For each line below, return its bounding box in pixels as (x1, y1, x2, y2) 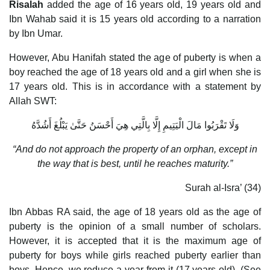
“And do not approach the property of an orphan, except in (13, 143, 257, 154)
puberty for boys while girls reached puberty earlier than (9, 250, 261, 260)
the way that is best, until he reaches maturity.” (37, 158, 233, 169)
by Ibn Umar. (9, 28, 63, 39)
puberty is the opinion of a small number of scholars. (9, 221, 261, 231)
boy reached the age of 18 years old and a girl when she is (9, 66, 261, 77)
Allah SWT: (9, 95, 57, 106)
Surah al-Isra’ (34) (185, 182, 261, 193)
